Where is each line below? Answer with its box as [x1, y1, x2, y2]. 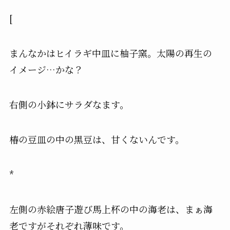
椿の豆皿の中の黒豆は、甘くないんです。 [9, 132, 184, 146]
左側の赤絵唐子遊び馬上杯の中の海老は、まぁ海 [9, 202, 213, 216]
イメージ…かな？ [9, 63, 83, 76]
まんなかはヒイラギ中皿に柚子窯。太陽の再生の [9, 46, 212, 60]
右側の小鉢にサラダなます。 [9, 98, 129, 111]
